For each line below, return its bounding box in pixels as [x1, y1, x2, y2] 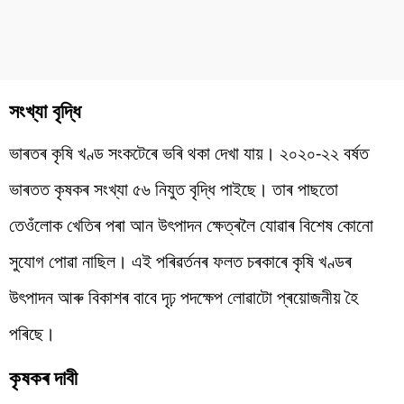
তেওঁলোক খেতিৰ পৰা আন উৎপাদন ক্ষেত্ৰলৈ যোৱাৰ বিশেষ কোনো [9, 212, 373, 237]
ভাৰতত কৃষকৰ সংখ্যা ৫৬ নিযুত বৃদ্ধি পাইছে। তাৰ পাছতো [9, 176, 338, 201]
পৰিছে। [9, 320, 55, 345]
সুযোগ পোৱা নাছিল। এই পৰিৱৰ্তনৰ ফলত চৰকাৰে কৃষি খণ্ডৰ [9, 248, 352, 273]
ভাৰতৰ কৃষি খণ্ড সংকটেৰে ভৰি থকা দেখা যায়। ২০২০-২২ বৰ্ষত [9, 140, 369, 165]
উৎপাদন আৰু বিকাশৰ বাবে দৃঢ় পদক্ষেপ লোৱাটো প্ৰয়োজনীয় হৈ [9, 284, 358, 309]
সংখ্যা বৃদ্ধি [9, 96, 81, 124]
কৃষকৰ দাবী [9, 363, 78, 390]
